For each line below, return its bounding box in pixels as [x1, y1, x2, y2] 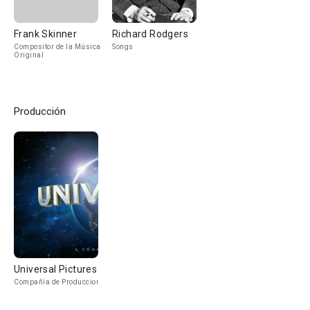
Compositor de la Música [14, 43, 101, 51]
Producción [14, 105, 66, 118]
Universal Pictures [14, 264, 98, 275]
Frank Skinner [14, 28, 77, 39]
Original [14, 51, 44, 59]
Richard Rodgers [112, 28, 188, 39]
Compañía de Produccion [14, 278, 100, 286]
